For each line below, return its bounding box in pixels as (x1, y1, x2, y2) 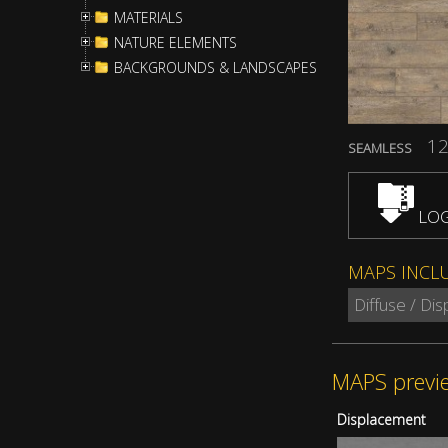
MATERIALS (114, 8, 183, 27)
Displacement (336, 409, 426, 429)
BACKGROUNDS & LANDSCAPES (114, 58, 317, 77)
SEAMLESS (348, 139, 412, 158)
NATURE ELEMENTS (114, 33, 237, 52)
